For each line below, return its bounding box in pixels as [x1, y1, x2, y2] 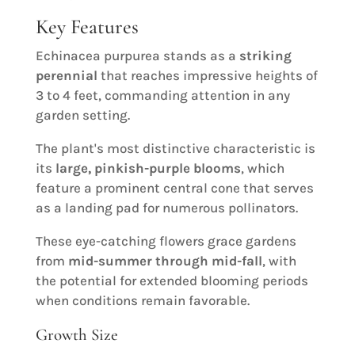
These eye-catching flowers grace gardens [35, 232, 296, 249]
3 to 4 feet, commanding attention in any [35, 86, 290, 103]
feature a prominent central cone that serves [35, 179, 314, 196]
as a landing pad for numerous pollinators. [35, 199, 298, 216]
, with [261, 252, 296, 269]
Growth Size [35, 324, 118, 345]
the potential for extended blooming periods [35, 272, 308, 288]
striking [239, 47, 292, 63]
